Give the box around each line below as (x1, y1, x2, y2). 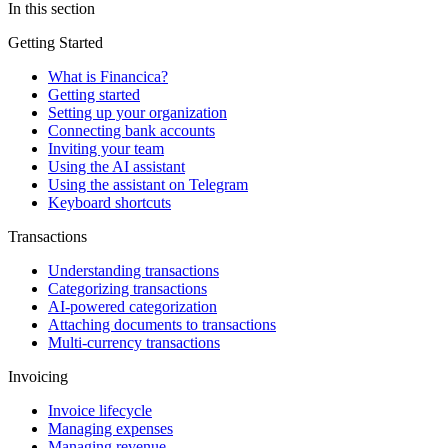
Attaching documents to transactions (48, 316, 276, 334)
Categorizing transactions (48, 280, 207, 298)
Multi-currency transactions (48, 334, 220, 352)
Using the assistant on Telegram (48, 176, 248, 194)
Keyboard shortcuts (48, 194, 171, 212)
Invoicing (8, 368, 68, 386)
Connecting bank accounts (48, 122, 215, 140)
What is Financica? (48, 68, 168, 86)
